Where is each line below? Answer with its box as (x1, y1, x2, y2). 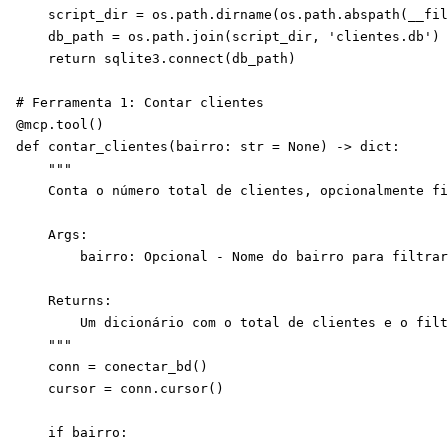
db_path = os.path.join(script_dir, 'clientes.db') (16, 29, 440, 44)
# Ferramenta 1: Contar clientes (16, 95, 264, 110)
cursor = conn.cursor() (16, 381, 224, 396)
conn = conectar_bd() (16, 359, 208, 374)
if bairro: (16, 425, 128, 440)
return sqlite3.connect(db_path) (16, 51, 296, 66)
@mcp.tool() (16, 117, 104, 132)
